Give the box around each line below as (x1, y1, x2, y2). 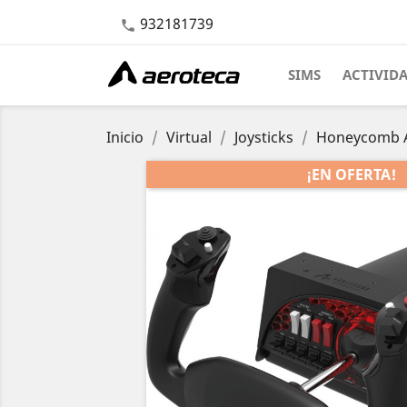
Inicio (106, 127, 144, 147)
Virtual (166, 127, 212, 147)
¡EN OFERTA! (307, 164, 396, 184)
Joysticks (234, 127, 293, 147)
